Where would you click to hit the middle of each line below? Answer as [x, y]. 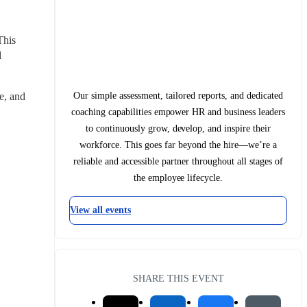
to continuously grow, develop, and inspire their [178, 128]
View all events [100, 210]
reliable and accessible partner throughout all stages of [178, 161]
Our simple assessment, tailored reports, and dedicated [178, 95]
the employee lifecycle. [178, 177]
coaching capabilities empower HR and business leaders [178, 112]
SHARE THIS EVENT [178, 278]
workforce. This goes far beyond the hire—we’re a [178, 145]
